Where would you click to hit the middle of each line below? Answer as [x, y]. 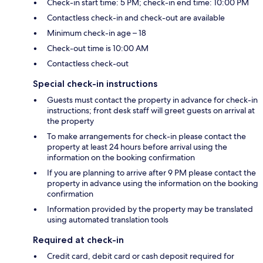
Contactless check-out [88, 64]
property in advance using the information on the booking [153, 183]
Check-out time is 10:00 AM [98, 48]
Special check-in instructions [95, 84]
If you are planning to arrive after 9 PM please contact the [151, 173]
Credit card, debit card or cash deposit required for [141, 256]
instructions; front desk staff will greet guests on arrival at [151, 111]
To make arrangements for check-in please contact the [146, 136]
